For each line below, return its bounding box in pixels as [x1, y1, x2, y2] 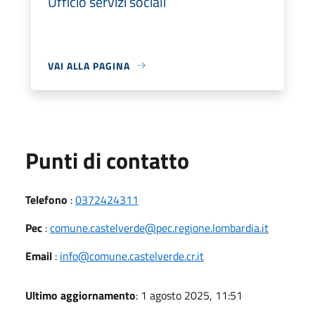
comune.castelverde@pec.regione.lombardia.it [50, 219, 269, 236]
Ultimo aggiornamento [25, 286, 136, 304]
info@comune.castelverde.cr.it [60, 247, 204, 264]
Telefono [25, 191, 67, 208]
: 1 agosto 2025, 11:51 [136, 286, 243, 304]
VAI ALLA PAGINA [48, 58, 130, 73]
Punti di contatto [25, 143, 189, 177]
